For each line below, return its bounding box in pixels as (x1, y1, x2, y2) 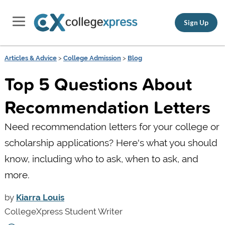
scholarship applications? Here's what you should (4, 137, 217, 148)
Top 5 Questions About (4, 70, 192, 97)
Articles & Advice (4, 54, 57, 62)
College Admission (63, 54, 121, 62)
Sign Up (184, 18, 208, 27)
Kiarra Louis (16, 192, 64, 202)
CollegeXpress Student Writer (4, 206, 123, 216)
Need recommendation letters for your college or (4, 121, 219, 132)
